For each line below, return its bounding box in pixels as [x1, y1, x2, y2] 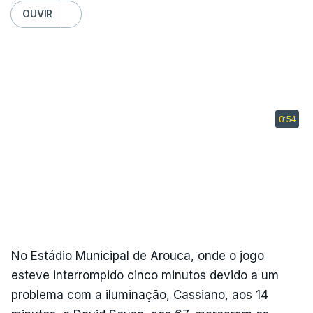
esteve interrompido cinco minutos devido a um [11, 268, 279, 282]
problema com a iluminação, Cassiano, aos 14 [11, 287, 268, 302]
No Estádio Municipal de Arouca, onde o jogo [11, 248, 264, 263]
